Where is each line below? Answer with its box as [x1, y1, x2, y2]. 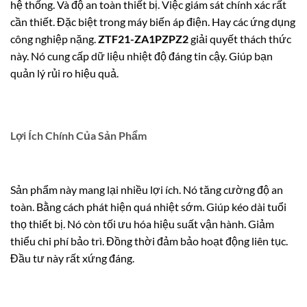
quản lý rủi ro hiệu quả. [10, 66, 119, 79]
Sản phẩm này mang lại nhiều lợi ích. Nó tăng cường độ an [10, 183, 283, 197]
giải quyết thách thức [188, 32, 291, 45]
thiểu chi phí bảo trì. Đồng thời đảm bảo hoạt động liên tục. [10, 234, 288, 248]
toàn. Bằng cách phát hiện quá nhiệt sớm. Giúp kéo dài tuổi [10, 200, 286, 214]
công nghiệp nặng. [10, 32, 98, 45]
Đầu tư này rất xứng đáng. [10, 251, 134, 265]
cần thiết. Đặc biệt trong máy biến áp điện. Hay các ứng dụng [10, 14, 295, 28]
